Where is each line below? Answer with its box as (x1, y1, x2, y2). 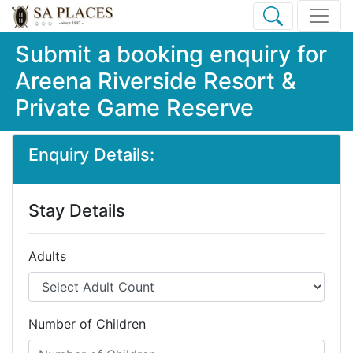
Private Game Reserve (15, 94, 254, 121)
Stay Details (28, 200, 125, 221)
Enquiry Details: (28, 144, 154, 165)
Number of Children (28, 316, 146, 332)
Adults (28, 248, 66, 264)
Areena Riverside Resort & (15, 67, 296, 95)
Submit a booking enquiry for (15, 40, 327, 68)
